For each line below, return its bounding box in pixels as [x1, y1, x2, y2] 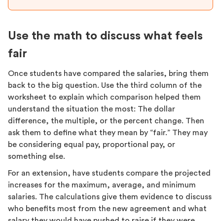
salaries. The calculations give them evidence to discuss [8, 193, 212, 201]
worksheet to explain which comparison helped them [8, 93, 201, 101]
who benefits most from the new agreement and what [8, 205, 207, 213]
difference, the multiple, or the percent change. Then [8, 117, 204, 125]
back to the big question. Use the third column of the [8, 81, 202, 89]
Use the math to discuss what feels [8, 30, 203, 42]
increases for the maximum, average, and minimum [8, 181, 196, 189]
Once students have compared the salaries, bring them [8, 70, 209, 77]
